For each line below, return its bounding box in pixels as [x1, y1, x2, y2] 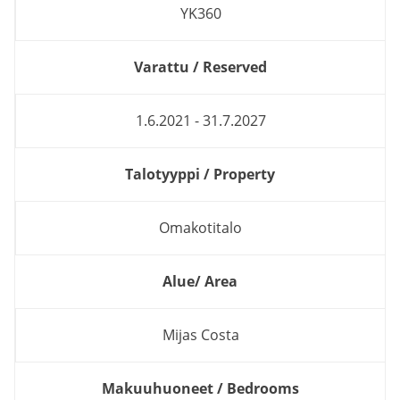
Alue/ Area [162, 271, 237, 292]
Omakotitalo [159, 218, 242, 238]
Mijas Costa [162, 325, 239, 346]
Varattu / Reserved [133, 57, 267, 78]
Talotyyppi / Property [125, 164, 275, 185]
